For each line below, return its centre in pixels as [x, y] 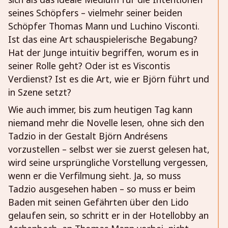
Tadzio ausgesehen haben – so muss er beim [102, 189]
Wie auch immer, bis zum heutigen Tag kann [100, 110]
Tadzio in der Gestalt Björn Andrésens [88, 136]
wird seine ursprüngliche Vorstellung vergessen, [108, 163]
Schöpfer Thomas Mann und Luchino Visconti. [104, 26]
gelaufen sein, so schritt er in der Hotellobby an [108, 216]
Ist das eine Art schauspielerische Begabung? [103, 39]
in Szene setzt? [40, 92]
